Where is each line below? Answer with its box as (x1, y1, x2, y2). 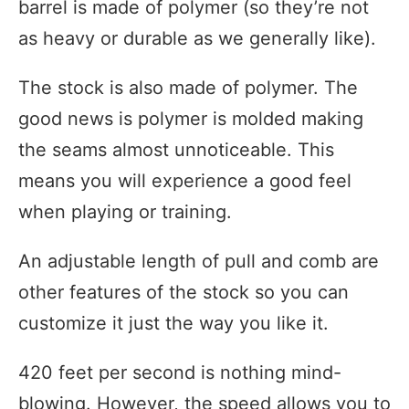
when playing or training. (18, 201, 232, 224)
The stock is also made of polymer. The (18, 77, 358, 100)
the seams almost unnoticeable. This (18, 139, 334, 162)
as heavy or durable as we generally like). (18, 27, 376, 50)
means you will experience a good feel (18, 170, 351, 193)
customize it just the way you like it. (18, 312, 329, 335)
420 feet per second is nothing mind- (18, 362, 341, 384)
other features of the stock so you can (18, 281, 349, 304)
